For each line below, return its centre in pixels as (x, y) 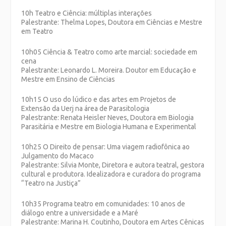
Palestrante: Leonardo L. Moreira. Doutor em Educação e (109, 70)
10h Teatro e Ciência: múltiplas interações (87, 13)
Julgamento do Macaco (58, 156)
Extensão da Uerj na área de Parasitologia (86, 108)
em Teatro (37, 32)
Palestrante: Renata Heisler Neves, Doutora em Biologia (108, 117)
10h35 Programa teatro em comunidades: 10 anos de (103, 204)
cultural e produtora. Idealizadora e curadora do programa (111, 174)
